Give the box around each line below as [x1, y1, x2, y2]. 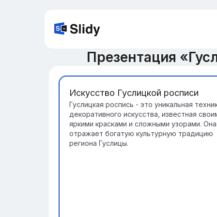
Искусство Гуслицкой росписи [69, 88, 199, 98]
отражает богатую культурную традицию [69, 129, 213, 138]
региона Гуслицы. [69, 139, 128, 147]
